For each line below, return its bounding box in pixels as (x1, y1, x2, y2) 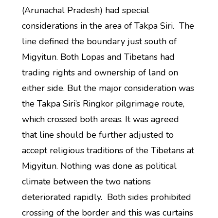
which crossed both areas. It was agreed (21, 113, 179, 125)
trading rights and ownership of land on (21, 67, 178, 78)
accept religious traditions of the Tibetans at (21, 145, 194, 156)
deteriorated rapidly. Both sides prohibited (21, 191, 191, 203)
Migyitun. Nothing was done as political (21, 160, 177, 172)
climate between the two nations (21, 176, 151, 187)
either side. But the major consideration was (21, 82, 194, 94)
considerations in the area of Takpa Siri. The (21, 20, 194, 32)
